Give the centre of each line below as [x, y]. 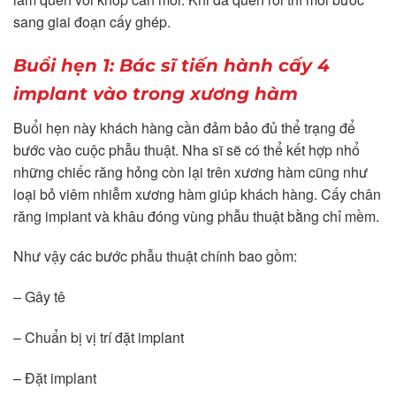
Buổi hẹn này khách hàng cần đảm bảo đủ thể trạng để [184, 127]
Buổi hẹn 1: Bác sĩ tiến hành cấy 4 [171, 65]
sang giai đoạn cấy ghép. [92, 21]
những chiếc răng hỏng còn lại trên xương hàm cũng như [190, 171]
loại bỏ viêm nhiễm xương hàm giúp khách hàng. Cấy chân [197, 194]
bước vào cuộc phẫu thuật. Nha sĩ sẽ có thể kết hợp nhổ [187, 149]
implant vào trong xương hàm [156, 93]
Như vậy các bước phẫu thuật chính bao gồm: [157, 256]
